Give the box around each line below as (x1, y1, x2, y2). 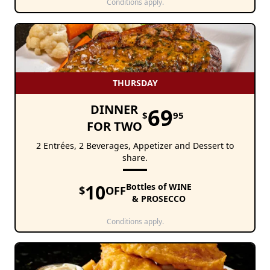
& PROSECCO (131, 193, 186, 205)
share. (122, 152, 148, 164)
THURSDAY (112, 77, 158, 89)
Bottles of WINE (125, 181, 192, 193)
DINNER (90, 101, 138, 118)
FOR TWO (86, 118, 142, 135)
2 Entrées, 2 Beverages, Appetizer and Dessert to (36, 140, 234, 152)
